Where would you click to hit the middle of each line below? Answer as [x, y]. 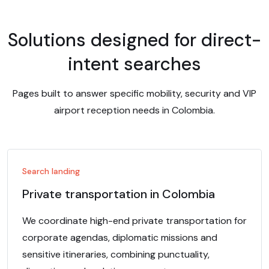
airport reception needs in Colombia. [134, 110]
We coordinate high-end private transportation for [134, 221]
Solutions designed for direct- [134, 40]
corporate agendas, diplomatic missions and [120, 237]
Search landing [51, 171]
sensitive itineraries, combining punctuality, [116, 254]
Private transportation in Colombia [119, 194]
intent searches [134, 64]
